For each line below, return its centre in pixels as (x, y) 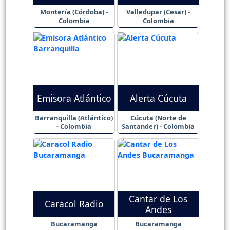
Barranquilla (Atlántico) (74, 118)
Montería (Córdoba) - (74, 12)
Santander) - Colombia (158, 127)
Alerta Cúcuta (158, 98)
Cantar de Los (158, 198)
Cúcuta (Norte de (158, 118)
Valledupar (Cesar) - (158, 12)
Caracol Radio (74, 204)
